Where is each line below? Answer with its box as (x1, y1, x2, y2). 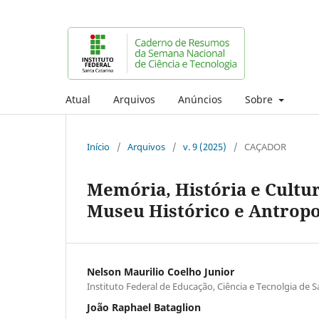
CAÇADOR (244, 140, 286, 153)
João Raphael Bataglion (87, 300, 201, 314)
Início (87, 140, 110, 153)
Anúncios (178, 92, 222, 106)
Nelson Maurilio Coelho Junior (87, 264, 234, 278)
